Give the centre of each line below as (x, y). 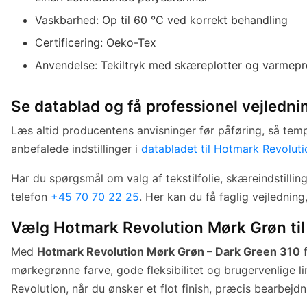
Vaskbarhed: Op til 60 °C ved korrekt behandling (162, 20)
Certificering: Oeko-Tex (96, 42)
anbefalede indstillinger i (76, 148)
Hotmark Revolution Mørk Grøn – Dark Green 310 (169, 251)
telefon (31, 196)
